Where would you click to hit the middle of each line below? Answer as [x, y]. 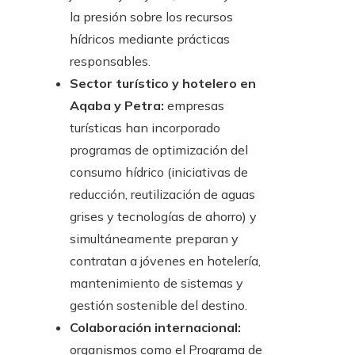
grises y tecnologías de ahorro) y [163, 217]
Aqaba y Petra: [117, 106]
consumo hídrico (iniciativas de [159, 172]
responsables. [110, 61]
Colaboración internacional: [155, 328]
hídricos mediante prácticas [150, 39]
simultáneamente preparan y [154, 239]
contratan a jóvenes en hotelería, [165, 261]
